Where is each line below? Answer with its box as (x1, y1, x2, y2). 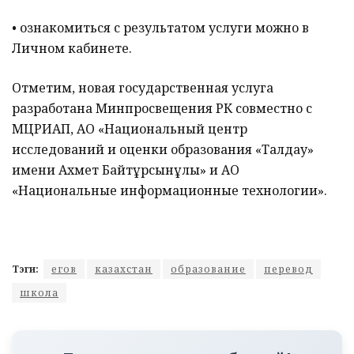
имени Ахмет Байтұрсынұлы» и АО (12, 161, 239, 179)
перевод (264, 262, 313, 277)
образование (171, 262, 246, 277)
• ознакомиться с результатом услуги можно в (12, 19, 309, 37)
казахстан (95, 262, 153, 277)
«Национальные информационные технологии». (12, 182, 327, 200)
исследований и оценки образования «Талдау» (12, 141, 314, 159)
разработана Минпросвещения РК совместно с (12, 100, 312, 118)
